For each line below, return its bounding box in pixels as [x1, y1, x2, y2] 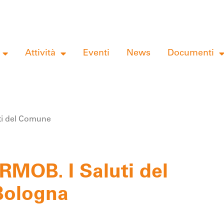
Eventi [82, 48, 109, 58]
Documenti [167, 48, 214, 58]
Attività [24, 48, 55, 58]
